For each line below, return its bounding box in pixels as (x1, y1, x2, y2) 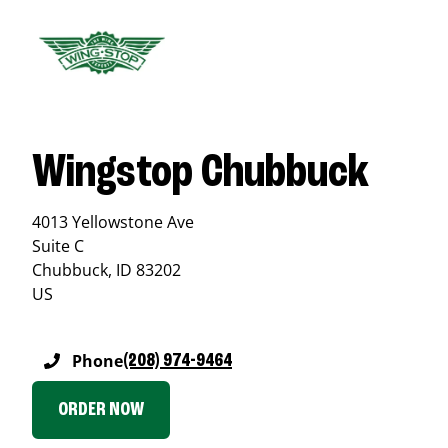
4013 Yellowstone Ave (32, 211, 194, 233)
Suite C (32, 235, 84, 257)
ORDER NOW (58, 400, 144, 420)
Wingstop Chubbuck (32, 150, 369, 198)
